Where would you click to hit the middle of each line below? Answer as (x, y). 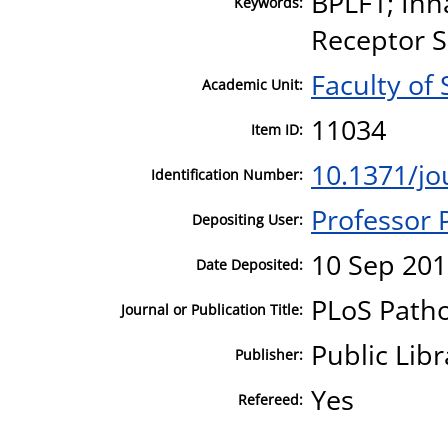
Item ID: (277, 129)
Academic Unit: (252, 84)
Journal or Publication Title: (212, 309)
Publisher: (269, 354)
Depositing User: (247, 219)
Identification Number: (227, 174)
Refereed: (270, 399)
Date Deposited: (249, 264)
